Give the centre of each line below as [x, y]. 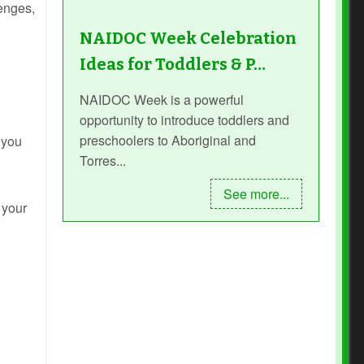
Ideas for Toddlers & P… [173, 65]
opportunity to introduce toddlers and [185, 120]
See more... [256, 194]
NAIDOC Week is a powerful [162, 100]
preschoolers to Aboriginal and [168, 141]
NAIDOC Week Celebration [188, 39]
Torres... [103, 161]
